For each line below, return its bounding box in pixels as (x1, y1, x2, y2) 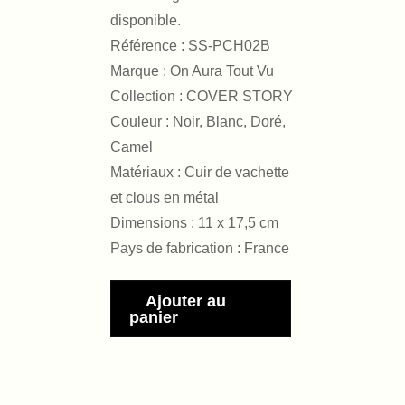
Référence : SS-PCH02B (110, 38, 270, 53)
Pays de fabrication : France (110, 240, 289, 256)
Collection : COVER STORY (110, 89, 293, 104)
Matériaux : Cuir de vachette (110, 165, 289, 180)
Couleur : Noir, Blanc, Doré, (110, 114, 286, 129)
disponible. (110, 13, 181, 28)
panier (129, 308, 178, 326)
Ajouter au (146, 292, 226, 310)
